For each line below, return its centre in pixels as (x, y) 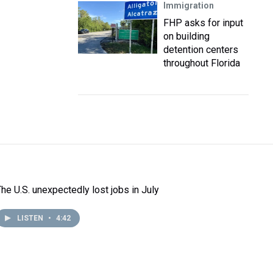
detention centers (201, 50)
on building (186, 36)
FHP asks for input (203, 23)
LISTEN (31, 218)
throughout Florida (202, 63)
